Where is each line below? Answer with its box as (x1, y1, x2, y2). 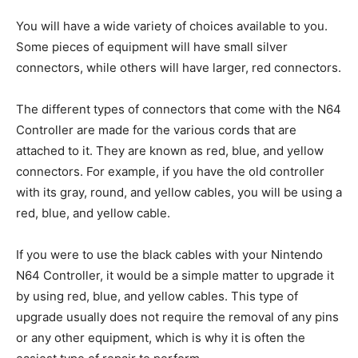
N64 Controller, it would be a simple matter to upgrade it (16, 267, 334, 283)
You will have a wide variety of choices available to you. (16, 18, 328, 34)
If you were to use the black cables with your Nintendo (16, 246, 323, 262)
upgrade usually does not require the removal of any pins (16, 308, 339, 324)
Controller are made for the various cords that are (16, 121, 296, 137)
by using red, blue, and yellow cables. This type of (16, 288, 298, 304)
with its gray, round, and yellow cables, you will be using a (16, 184, 342, 200)
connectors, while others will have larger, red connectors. (16, 59, 341, 75)
